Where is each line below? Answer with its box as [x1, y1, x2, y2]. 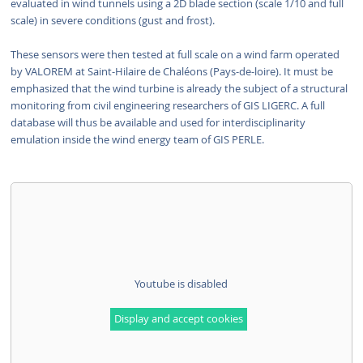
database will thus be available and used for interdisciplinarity [10, 116, 305, 130]
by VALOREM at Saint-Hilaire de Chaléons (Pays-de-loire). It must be [10, 65, 333, 79]
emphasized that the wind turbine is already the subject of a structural [10, 82, 348, 96]
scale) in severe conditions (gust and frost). [10, 14, 215, 28]
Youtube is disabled [135, 277, 228, 292]
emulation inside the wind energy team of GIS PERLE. [10, 133, 264, 147]
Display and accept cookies [114, 312, 244, 327]
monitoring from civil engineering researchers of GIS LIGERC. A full [10, 99, 325, 113]
